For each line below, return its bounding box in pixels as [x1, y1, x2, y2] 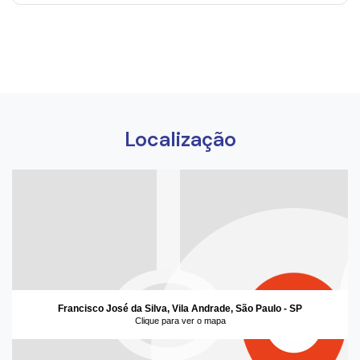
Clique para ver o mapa [134, 315, 226, 325]
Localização [124, 125, 236, 153]
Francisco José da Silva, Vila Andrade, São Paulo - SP [58, 302, 302, 314]
